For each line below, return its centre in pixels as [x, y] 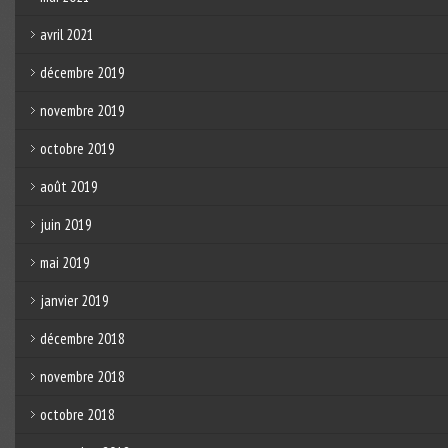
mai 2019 [64, 262]
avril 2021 [66, 34]
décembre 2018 [82, 338]
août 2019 [68, 186]
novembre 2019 [82, 110]
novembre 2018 [82, 376]
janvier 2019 [74, 300]
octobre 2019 [77, 148]
